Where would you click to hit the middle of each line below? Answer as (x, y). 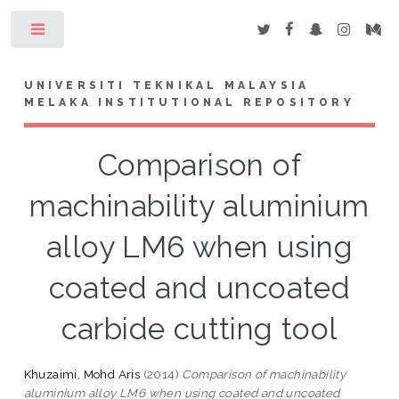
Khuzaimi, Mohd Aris (82, 374)
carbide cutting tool (199, 329)
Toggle (95, 33)
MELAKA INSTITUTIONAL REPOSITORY (189, 102)
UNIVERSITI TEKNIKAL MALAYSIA (167, 85)
